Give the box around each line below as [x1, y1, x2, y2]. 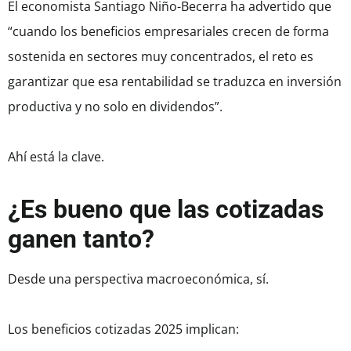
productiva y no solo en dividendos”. [8, 98, 223, 116]
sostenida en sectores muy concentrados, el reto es [8, 48, 313, 66]
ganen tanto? [8, 224, 154, 255]
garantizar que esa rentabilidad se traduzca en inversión [8, 73, 342, 91]
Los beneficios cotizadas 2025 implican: [8, 320, 239, 338]
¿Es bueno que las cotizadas [8, 194, 324, 225]
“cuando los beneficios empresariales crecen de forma [8, 23, 329, 41]
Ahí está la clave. [8, 148, 104, 166]
